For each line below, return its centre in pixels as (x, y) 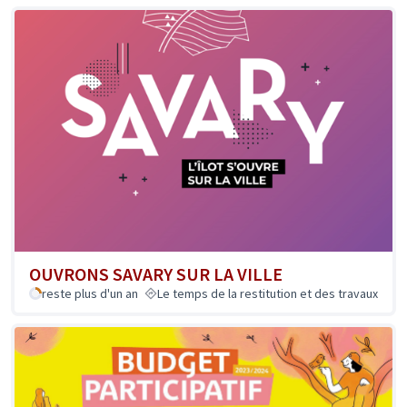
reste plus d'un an (90, 293)
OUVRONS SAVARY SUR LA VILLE (156, 273)
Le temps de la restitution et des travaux (268, 293)
